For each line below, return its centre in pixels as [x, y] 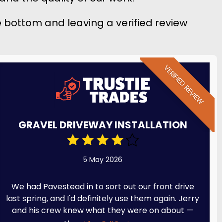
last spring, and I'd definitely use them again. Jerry [103, 198]
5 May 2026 [103, 159]
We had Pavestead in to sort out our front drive [103, 186]
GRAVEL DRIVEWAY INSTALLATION [103, 125]
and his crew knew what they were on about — [103, 210]
